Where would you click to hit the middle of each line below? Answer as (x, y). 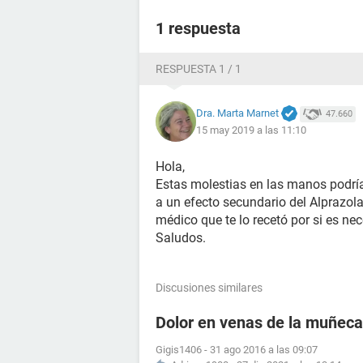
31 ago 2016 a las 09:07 (264, 350)
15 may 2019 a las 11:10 (251, 130)
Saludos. (181, 238)
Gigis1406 (179, 350)
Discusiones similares (209, 288)
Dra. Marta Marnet (237, 113)
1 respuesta (198, 28)
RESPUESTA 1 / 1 (199, 69)
